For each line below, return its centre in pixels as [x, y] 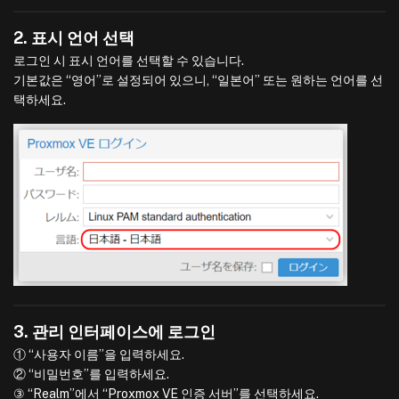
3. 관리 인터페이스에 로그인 [114, 331]
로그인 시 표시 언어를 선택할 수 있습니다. [129, 61]
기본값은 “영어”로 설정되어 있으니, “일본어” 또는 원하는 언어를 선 [198, 81]
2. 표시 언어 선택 [74, 38]
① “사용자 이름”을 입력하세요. [99, 354]
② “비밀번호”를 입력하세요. [91, 374]
